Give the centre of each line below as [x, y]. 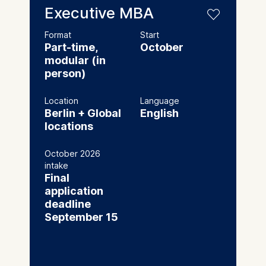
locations [69, 126]
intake [56, 165]
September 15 [81, 217]
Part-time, [71, 47]
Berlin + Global [83, 113]
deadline [67, 204]
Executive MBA [99, 12]
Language [160, 100]
